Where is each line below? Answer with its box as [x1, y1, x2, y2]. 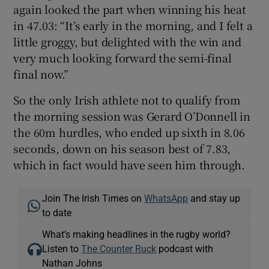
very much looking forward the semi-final [13, 49, 232, 65]
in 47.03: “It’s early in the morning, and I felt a [13, 17, 253, 33]
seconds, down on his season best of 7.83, [13, 140, 231, 156]
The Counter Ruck [81, 243, 157, 253]
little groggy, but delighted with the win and [13, 33, 241, 49]
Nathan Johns [42, 258, 103, 268]
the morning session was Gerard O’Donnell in [13, 107, 250, 124]
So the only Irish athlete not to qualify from [13, 91, 241, 107]
